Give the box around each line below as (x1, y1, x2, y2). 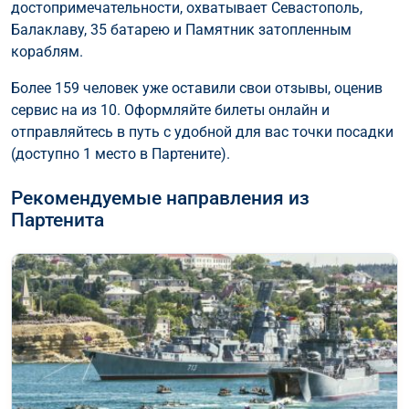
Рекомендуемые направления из (11, 186, 309, 209)
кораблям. (11, 42, 83, 60)
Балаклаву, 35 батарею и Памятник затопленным (11, 20, 351, 38)
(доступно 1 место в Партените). (11, 144, 230, 163)
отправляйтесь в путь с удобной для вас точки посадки (11, 122, 393, 141)
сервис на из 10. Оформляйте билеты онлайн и (11, 100, 330, 119)
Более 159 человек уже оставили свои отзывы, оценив (11, 79, 383, 97)
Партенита (11, 208, 104, 231)
